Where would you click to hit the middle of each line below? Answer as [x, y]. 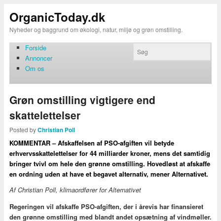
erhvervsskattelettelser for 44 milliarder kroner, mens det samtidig [110, 153]
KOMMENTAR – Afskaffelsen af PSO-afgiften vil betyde [92, 143]
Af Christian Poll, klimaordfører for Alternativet [75, 189]
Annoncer [39, 58]
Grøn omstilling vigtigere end [82, 99]
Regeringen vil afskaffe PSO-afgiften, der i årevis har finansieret [106, 206]
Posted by [23, 130]
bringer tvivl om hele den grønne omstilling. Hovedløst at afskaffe [110, 164]
